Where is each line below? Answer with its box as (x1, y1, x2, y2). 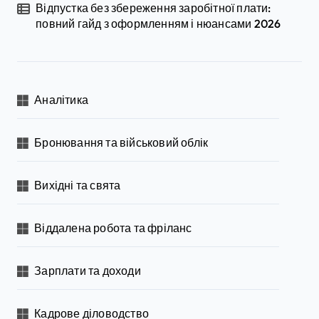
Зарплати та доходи (34, 263, 141, 278)
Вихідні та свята (34, 177, 121, 192)
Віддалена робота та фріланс (34, 220, 192, 235)
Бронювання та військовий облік (34, 135, 209, 150)
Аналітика (34, 92, 89, 107)
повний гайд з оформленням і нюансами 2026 (36, 16, 281, 31)
